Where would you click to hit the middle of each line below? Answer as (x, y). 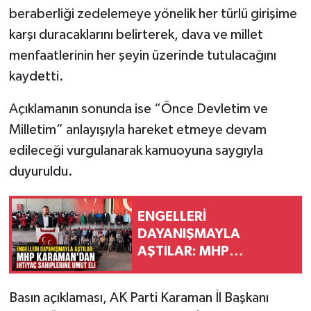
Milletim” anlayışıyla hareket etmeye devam (137, 129)
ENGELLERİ (172, 217)
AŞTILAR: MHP (183, 252)
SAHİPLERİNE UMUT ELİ (210, 286)
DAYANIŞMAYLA (189, 234)
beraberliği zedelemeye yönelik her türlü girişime (153, 14)
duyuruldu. (41, 171)
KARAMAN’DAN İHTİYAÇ (215, 269)
